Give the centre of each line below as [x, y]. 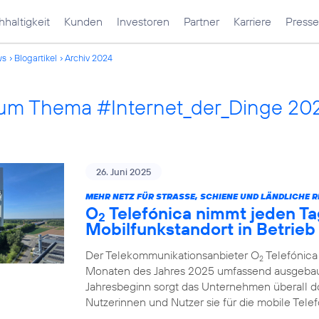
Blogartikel [36, 58]
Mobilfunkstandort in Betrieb [200, 229]
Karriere [252, 21]
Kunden [83, 21]
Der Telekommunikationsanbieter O [172, 255]
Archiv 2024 [89, 58]
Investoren [143, 21]
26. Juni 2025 [124, 172]
